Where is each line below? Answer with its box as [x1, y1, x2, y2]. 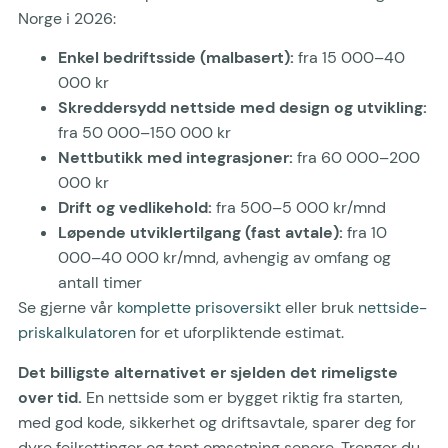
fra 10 [343, 222, 387, 244]
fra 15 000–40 [294, 47, 405, 69]
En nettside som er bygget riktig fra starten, [82, 386, 403, 408]
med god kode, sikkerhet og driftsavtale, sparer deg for [18, 411, 416, 433]
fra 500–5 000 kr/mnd [212, 197, 386, 219]
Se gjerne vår [18, 297, 117, 319]
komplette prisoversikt [117, 297, 281, 319]
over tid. [18, 386, 82, 408]
